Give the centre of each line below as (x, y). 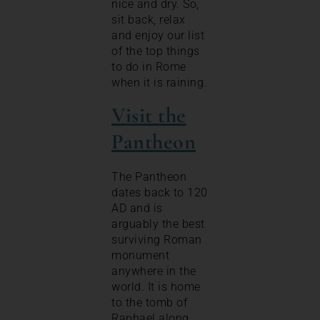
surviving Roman (157, 239)
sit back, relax (149, 19)
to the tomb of (149, 302)
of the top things (156, 51)
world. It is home (156, 286)
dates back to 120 (160, 192)
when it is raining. (159, 82)
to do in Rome (149, 66)
